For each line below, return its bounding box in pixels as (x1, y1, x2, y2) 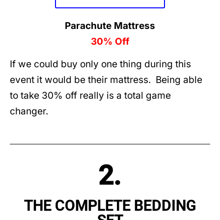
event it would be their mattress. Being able (10, 74, 202, 86)
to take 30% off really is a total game (10, 90, 171, 102)
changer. (10, 106, 48, 117)
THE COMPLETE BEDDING (24, 196, 196, 214)
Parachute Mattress (65, 20, 155, 31)
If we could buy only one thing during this (10, 58, 191, 70)
